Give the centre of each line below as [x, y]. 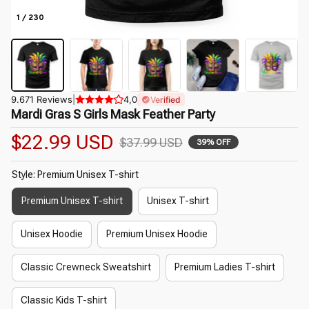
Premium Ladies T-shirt [225, 267]
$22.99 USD [62, 142]
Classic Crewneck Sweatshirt [86, 267]
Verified [166, 99]
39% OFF [213, 142]
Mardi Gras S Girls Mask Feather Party [113, 114]
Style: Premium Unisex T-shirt [75, 174]
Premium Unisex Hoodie [157, 234]
